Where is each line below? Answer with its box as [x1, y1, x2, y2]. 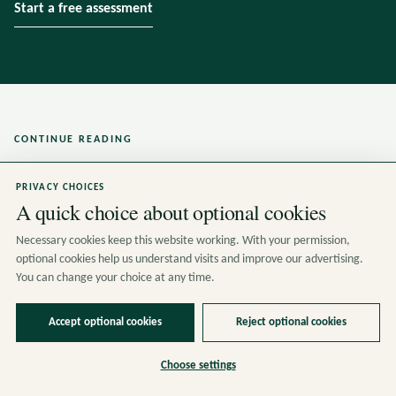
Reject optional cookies [235, 316, 346, 328]
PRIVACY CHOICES [16, 183, 105, 193]
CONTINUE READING [14, 134, 133, 145]
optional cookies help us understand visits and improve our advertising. [16, 253, 363, 266]
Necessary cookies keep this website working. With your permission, [16, 234, 350, 247]
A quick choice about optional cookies [16, 198, 326, 226]
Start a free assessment [14, 2, 153, 16]
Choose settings [160, 360, 236, 371]
